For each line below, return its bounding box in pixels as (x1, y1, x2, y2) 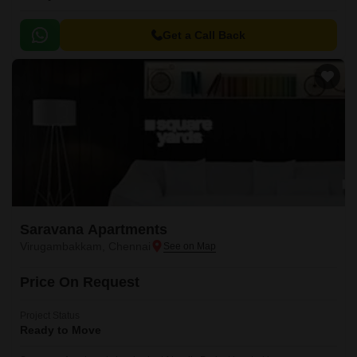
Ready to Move (20, 324, 101, 336)
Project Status (20, 310, 80, 321)
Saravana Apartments (20, 222, 167, 237)
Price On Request (20, 274, 139, 290)
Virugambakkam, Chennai (20, 240, 151, 253)
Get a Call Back (163, 29, 245, 41)
